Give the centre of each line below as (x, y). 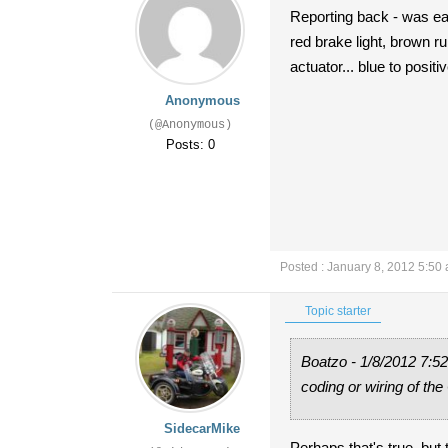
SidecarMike (202, 429)
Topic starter (336, 311)
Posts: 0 (190, 145)
